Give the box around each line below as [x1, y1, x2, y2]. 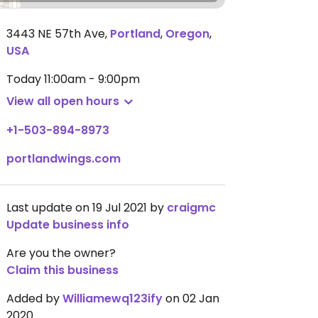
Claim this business [6, 262, 119, 278]
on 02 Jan [163, 290, 219, 307]
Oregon [165, 26, 209, 42]
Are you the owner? [6, 245, 116, 261]
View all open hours [6, 93, 119, 109]
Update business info [6, 216, 129, 233]
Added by [6, 290, 62, 307]
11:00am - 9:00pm [44, 71, 140, 87]
